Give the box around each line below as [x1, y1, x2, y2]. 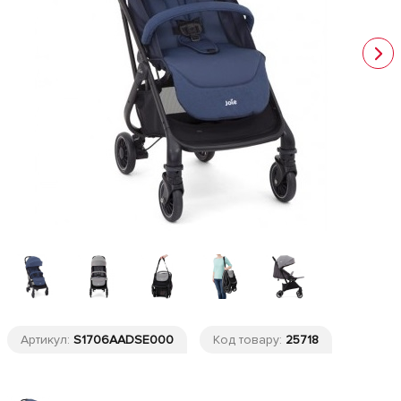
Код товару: [213, 332, 286, 347]
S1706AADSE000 [73, 332, 174, 347]
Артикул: [21, 332, 73, 347]
